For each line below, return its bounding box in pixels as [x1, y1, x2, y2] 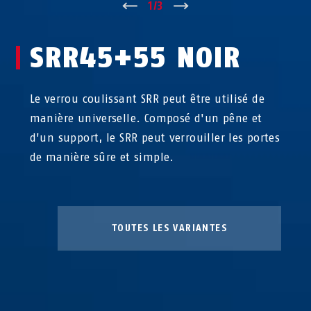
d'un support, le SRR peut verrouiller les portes [29, 131, 280, 144]
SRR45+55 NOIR [29, 41, 241, 74]
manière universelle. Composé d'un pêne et [29, 112, 262, 125]
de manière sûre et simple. [29, 151, 174, 164]
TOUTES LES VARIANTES [111, 222, 227, 234]
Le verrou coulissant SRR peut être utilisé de [29, 92, 264, 106]
